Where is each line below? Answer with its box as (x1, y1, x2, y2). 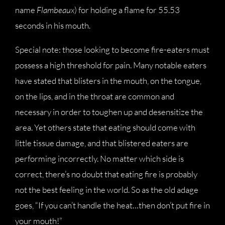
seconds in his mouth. (15, 20, 90, 31)
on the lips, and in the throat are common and (15, 91, 174, 101)
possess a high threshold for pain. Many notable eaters (15, 60, 206, 70)
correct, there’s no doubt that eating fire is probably (15, 169, 197, 179)
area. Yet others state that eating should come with (15, 122, 195, 133)
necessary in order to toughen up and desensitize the (15, 106, 203, 117)
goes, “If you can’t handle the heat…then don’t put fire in (15, 200, 210, 210)
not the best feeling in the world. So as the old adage (15, 184, 198, 195)
